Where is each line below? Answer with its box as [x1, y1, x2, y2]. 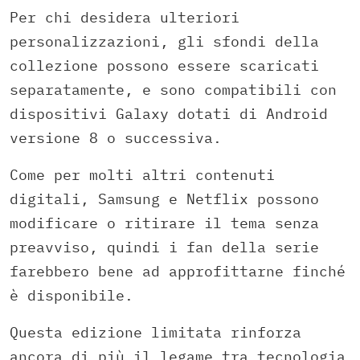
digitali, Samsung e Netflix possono [10, 189, 319, 208]
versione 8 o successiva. [10, 128, 222, 147]
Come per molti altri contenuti [10, 165, 275, 184]
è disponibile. [10, 285, 133, 305]
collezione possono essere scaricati [10, 55, 319, 75]
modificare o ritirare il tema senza [10, 213, 319, 232]
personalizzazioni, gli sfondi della [10, 31, 319, 51]
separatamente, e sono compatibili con [10, 80, 337, 99]
